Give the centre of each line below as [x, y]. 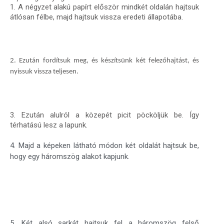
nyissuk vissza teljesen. [44, 71]
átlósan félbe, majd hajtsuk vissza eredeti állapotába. [96, 17]
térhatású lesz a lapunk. [49, 125]
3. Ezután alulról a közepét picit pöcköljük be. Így [104, 115]
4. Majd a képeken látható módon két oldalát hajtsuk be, [104, 145]
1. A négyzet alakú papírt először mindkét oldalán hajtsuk [104, 7]
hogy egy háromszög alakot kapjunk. [70, 156]
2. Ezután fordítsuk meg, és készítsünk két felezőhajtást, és [104, 60]
